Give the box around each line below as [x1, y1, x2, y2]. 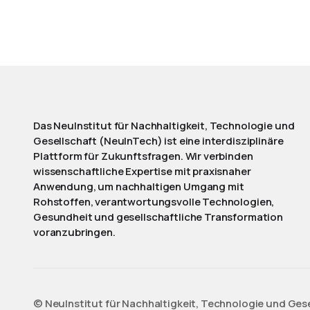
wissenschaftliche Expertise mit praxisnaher [33, 164, 251, 179]
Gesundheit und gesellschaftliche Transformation [33, 210, 283, 224]
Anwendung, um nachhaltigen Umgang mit [33, 179, 244, 194]
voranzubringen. [33, 225, 116, 239]
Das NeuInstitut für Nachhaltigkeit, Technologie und [33, 118, 295, 133]
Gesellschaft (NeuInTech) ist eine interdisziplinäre [33, 134, 284, 148]
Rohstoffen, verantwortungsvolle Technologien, [33, 194, 275, 209]
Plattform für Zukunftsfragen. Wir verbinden [33, 149, 253, 163]
